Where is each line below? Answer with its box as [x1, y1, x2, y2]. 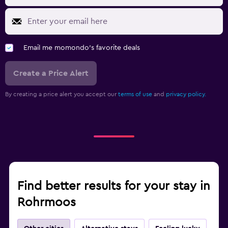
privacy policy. [166, 91, 206, 97]
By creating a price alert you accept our [5, 91, 118, 97]
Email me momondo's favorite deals [23, 44, 140, 51]
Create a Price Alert [13, 69, 89, 77]
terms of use [118, 91, 152, 97]
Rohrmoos [17, 196, 76, 209]
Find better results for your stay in [17, 180, 210, 192]
